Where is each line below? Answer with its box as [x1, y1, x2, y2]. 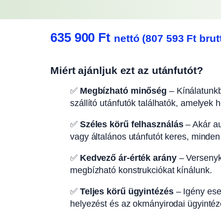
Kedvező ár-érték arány [79, 152, 177, 163]
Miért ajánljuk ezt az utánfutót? [50, 64, 203, 76]
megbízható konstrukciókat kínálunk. [70, 165, 212, 175]
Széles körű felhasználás [79, 119, 184, 129]
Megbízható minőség [79, 85, 167, 96]
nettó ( [113, 32, 146, 44]
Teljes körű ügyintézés [79, 186, 174, 196]
